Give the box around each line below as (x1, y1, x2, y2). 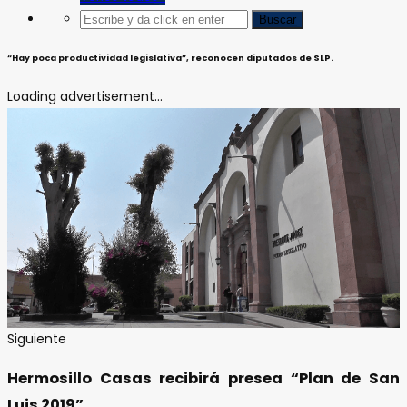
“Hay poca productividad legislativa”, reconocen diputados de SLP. (7, 51, 333, 64)
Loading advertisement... (7, 86, 163, 105)
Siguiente (7, 330, 66, 349)
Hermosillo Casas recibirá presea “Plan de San (7, 368, 400, 390)
